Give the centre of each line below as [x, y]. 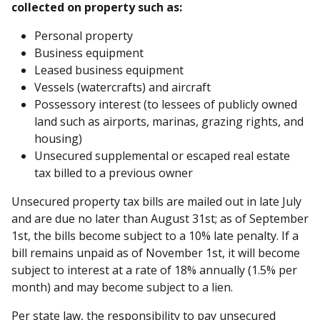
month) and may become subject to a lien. [122, 287]
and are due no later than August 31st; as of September [160, 218]
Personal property [84, 35]
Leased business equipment [109, 70]
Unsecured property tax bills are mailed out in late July [156, 201]
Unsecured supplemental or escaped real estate [162, 155]
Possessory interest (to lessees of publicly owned [166, 104]
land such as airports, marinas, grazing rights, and [169, 121]
